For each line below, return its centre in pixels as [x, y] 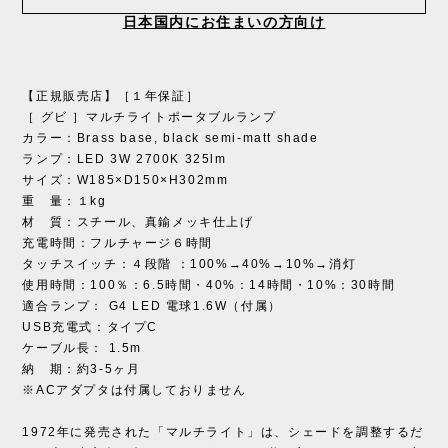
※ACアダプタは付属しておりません [134, 389]
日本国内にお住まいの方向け [224, 21]
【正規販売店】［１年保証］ [111, 95]
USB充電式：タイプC [90, 326]
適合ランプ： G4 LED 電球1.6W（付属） [152, 305]
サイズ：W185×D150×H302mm [125, 179]
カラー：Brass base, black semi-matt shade [170, 137]
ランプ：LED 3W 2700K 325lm [124, 158]
